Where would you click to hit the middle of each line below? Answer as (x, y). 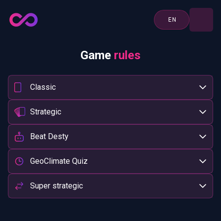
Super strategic (56, 186)
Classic (43, 87)
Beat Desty (49, 136)
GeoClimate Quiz (59, 161)
